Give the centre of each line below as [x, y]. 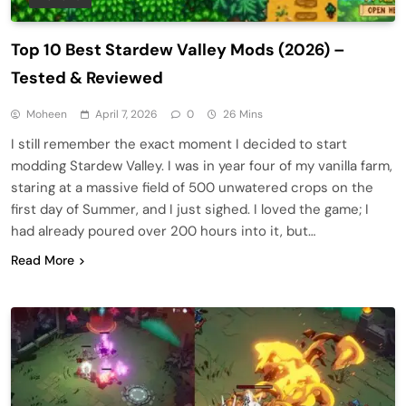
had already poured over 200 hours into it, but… [163, 232]
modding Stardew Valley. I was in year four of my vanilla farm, [202, 166]
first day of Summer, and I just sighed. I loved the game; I [190, 210]
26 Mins [243, 115]
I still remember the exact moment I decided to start [179, 145]
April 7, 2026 [126, 115]
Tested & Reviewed [87, 78]
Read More [43, 261]
